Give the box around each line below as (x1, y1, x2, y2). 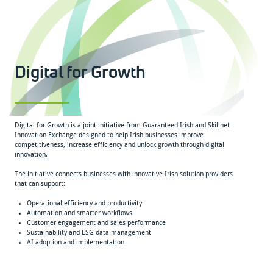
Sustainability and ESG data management (27, 228, 152, 236)
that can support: (15, 179, 66, 188)
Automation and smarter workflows (27, 208, 133, 217)
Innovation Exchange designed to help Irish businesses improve (15, 130, 204, 139)
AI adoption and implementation (27, 238, 125, 246)
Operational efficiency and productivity (27, 199, 143, 207)
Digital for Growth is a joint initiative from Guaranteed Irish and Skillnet (15, 121, 230, 129)
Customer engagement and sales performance (27, 218, 166, 227)
